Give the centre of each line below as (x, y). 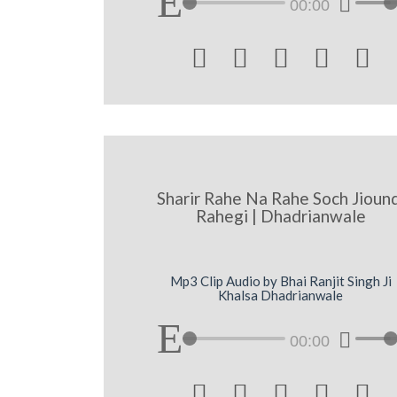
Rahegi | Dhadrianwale (280, 215)
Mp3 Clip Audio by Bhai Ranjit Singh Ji (280, 281)
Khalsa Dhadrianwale (281, 296)
